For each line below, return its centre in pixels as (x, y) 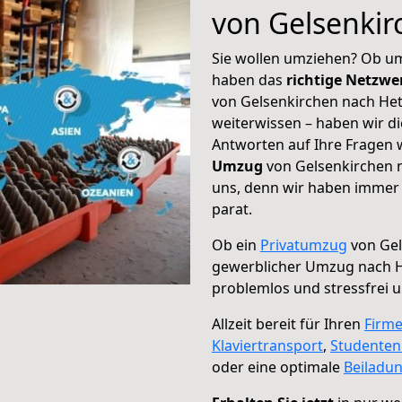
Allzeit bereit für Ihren (288, 324)
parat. (232, 209)
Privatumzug (304, 245)
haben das (249, 80)
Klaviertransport (267, 345)
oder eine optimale (278, 367)
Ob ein (236, 245)
